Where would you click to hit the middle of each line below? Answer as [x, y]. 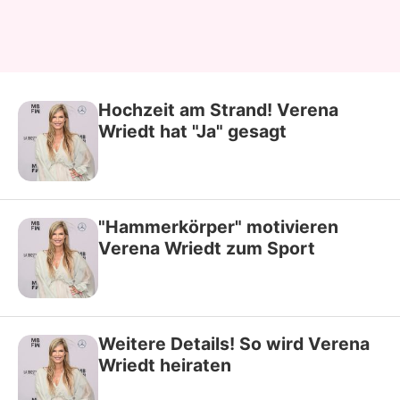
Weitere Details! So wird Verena [234, 343]
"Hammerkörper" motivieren [218, 226]
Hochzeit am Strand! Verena [218, 109]
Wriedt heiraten [165, 365]
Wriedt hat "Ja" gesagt [192, 131]
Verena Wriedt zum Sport [207, 248]
